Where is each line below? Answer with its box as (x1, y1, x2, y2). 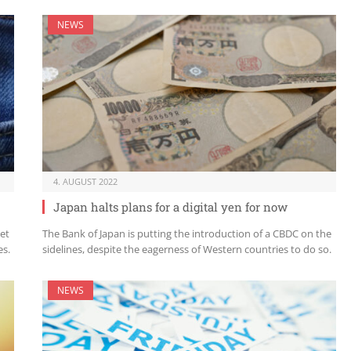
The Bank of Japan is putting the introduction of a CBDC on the (42, 226, 331, 241)
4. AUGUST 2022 (53, 175, 118, 187)
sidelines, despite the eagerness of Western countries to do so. (42, 241, 331, 256)
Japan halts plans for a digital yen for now (53, 198, 288, 215)
